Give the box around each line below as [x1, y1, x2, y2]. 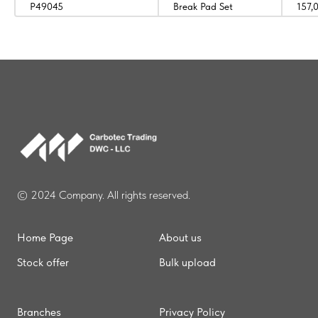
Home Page [17, 230, 73, 244]
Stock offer [17, 255, 69, 269]
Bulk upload [159, 255, 216, 269]
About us [159, 230, 202, 244]
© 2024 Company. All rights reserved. [17, 187, 190, 202]
